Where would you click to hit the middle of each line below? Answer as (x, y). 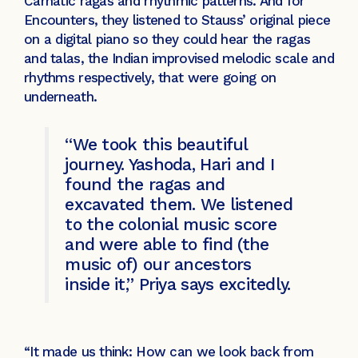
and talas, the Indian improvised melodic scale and (179, 59)
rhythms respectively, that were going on (150, 78)
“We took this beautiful (156, 144)
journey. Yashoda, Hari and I (170, 164)
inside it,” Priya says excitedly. (178, 284)
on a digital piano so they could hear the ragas (167, 40)
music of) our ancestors (158, 264)
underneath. (63, 97)
